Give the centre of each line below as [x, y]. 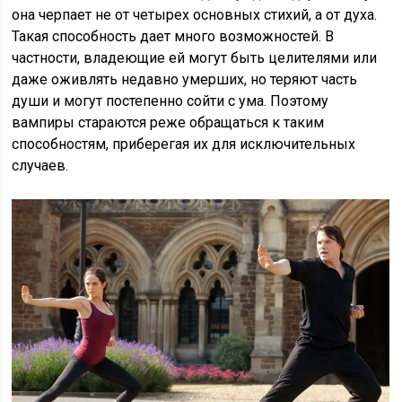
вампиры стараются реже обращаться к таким [168, 123]
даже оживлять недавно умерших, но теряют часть [185, 80]
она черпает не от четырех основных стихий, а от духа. [195, 15]
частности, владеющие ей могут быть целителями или [195, 58]
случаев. [40, 166]
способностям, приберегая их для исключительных [184, 144]
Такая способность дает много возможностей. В [173, 37]
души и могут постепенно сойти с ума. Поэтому [170, 101]
